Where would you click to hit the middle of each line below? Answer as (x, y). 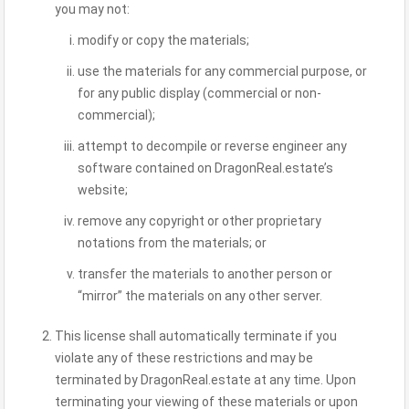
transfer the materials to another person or (205, 274)
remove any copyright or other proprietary (199, 221)
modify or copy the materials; (163, 40)
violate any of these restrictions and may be (184, 358)
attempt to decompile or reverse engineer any (212, 146)
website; (103, 190)
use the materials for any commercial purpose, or (222, 71)
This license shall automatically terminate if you (196, 336)
